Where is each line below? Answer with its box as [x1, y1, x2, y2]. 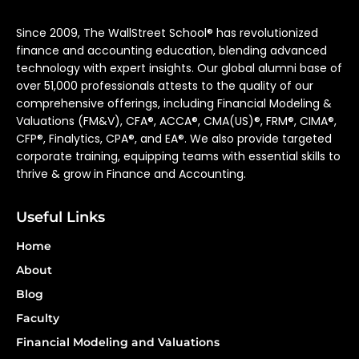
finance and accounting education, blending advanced [16, 42, 327, 58]
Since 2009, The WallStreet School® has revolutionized [16, 25, 318, 41]
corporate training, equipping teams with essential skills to [16, 148, 341, 164]
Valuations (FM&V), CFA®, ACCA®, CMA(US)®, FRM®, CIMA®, [16, 113, 337, 129]
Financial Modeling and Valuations [16, 335, 220, 349]
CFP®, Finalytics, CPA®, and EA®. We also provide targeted [16, 131, 332, 147]
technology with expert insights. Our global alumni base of [16, 60, 342, 76]
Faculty [16, 311, 59, 325]
